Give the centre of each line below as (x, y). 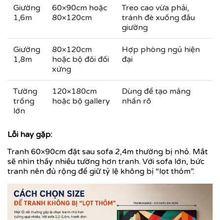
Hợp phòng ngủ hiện (161, 49)
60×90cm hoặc (80, 8)
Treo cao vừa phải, (155, 8)
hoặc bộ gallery (81, 101)
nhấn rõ (137, 101)
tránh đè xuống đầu (158, 17)
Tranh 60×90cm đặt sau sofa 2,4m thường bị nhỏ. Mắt (108, 151)
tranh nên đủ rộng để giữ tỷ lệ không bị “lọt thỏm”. (101, 171)
